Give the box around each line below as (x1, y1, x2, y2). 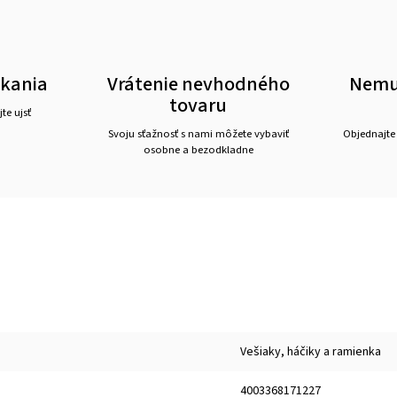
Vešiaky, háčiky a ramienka (240, 343, 381, 361)
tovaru (169, 91, 228, 120)
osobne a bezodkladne (143, 142, 253, 158)
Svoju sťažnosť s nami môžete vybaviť (107, 126, 289, 142)
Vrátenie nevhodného (106, 70, 290, 98)
